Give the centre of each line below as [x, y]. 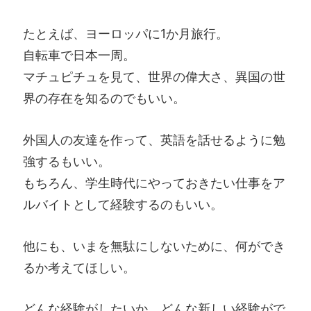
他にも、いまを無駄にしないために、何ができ [154, 246]
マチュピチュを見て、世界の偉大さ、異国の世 [154, 76]
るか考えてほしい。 [79, 267]
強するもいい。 [67, 161]
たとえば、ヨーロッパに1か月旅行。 [126, 33]
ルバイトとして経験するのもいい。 [123, 204]
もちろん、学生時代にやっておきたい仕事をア [154, 183]
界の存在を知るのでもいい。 [104, 98]
